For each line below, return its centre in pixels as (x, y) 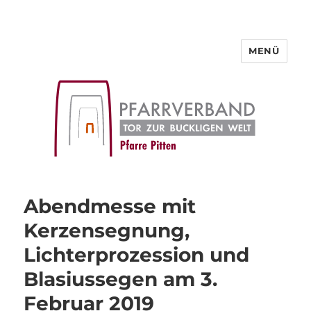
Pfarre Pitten (78, 61)
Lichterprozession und (137, 255)
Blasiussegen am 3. (121, 279)
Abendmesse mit (110, 207)
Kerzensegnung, (107, 231)
